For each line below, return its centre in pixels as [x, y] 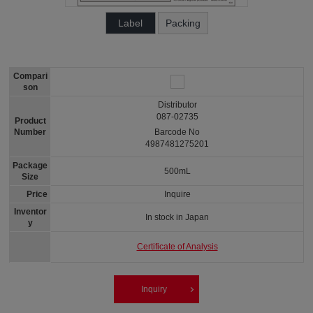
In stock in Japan [177, 217]
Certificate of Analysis [177, 247]
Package [30, 166]
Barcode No [177, 132]
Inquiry [154, 289]
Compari [30, 76]
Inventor [30, 212]
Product [30, 121]
